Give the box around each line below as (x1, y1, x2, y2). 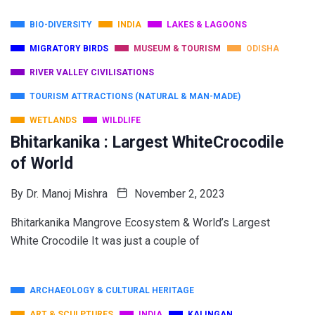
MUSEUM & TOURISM (134, 44, 221, 54)
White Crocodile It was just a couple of (11, 234, 200, 248)
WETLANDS (30, 115, 77, 126)
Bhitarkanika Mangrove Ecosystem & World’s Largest (11, 216, 270, 230)
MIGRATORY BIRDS (30, 44, 108, 54)
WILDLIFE (102, 115, 141, 126)
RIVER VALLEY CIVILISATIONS (30, 67, 154, 78)
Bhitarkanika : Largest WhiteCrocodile (11, 133, 284, 153)
